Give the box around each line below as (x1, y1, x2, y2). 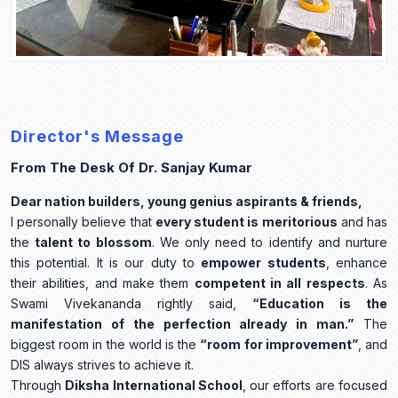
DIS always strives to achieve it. (11, 357, 194, 373)
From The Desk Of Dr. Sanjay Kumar (11, 159, 252, 177)
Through (11, 378, 66, 394)
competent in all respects (194, 275, 365, 291)
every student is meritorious (155, 214, 338, 230)
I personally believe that (11, 214, 155, 230)
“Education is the (252, 296, 387, 312)
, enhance (325, 255, 388, 271)
